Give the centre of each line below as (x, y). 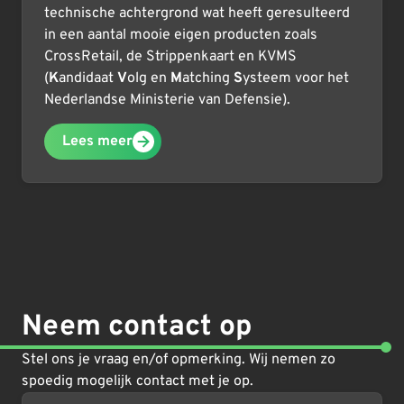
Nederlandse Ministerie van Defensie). (167, 100)
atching (208, 78)
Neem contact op (137, 327)
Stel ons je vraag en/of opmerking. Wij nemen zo (179, 359)
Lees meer (97, 141)
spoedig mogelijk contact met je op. (138, 381)
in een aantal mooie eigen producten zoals (181, 35)
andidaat (88, 78)
